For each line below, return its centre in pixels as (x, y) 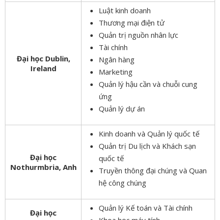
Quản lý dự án (122, 108)
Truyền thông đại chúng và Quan (153, 170)
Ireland (43, 68)
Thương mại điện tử (132, 22)
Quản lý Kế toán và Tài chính (146, 207)
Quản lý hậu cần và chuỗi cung (148, 84)
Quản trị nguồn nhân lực (138, 35)
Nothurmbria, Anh (43, 167)
